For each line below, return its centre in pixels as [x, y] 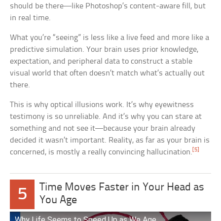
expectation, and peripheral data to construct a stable [101, 62]
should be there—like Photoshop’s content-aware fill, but [108, 6]
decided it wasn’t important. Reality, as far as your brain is [110, 141]
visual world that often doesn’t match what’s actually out [108, 74]
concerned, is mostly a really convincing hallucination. [101, 152]
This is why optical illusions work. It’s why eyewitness [102, 105]
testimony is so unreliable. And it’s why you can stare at [106, 117]
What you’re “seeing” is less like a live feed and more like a [110, 38]
